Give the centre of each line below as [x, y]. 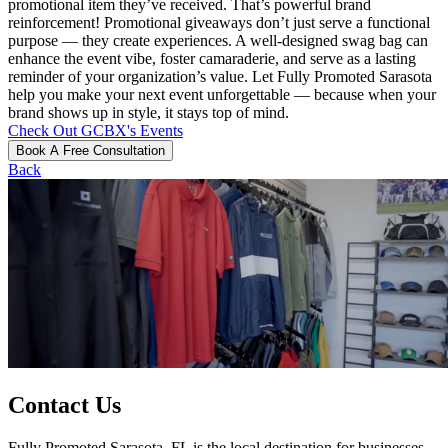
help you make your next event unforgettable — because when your [222, 95]
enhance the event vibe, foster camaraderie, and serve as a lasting [212, 59]
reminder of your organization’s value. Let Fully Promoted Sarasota [220, 77]
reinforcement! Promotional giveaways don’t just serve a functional [219, 23]
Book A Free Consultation [90, 151]
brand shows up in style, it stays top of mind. [148, 113]
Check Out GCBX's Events [95, 131]
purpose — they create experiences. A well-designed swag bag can [218, 41]
